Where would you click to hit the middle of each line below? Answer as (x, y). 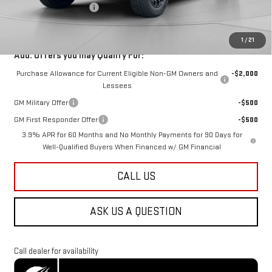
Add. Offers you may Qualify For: (79, 55)
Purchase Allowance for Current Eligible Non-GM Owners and (117, 73)
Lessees (117, 85)
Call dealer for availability (56, 251)
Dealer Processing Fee (51, 7)
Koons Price (34, 24)
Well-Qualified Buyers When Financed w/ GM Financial (132, 147)
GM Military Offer (41, 102)
